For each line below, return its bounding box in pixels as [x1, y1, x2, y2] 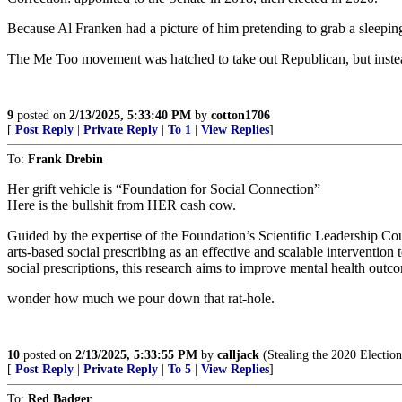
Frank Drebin [28, 153, 103, 166]
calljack [217, 348, 259, 362]
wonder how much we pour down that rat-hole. [7, 291, 275, 306]
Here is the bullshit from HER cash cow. [7, 197, 236, 213]
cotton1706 [211, 109, 270, 122]
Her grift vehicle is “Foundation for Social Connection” [7, 181, 320, 197]
